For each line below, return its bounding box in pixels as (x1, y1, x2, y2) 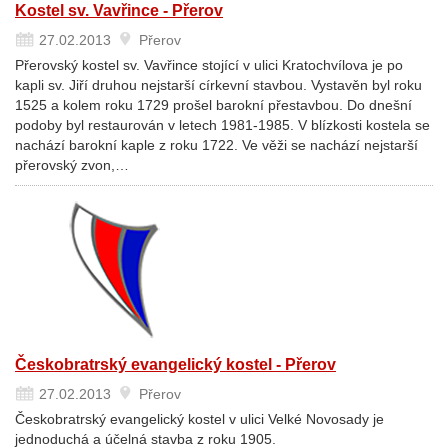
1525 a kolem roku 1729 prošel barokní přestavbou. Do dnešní (15, 97, 412, 113)
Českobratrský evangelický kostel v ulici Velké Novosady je (15, 411, 384, 427)
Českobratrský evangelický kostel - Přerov (15, 356, 336, 373)
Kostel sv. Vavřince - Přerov (15, 2, 223, 19)
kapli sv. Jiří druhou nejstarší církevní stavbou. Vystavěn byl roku (15, 77, 422, 93)
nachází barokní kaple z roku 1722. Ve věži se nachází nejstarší (15, 137, 418, 153)
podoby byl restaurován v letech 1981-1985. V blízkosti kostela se (15, 117, 430, 133)
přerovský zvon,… (15, 157, 129, 173)
